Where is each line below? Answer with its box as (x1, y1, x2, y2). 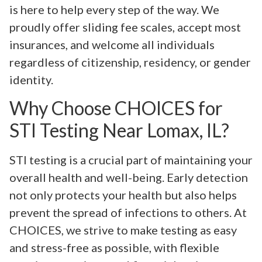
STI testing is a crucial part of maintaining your (9, 152, 253, 167)
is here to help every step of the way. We (9, 2, 219, 17)
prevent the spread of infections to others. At (9, 205, 247, 219)
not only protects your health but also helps (9, 187, 237, 202)
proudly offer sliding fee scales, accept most (9, 20, 241, 35)
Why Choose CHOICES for (9, 96, 223, 119)
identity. (9, 73, 53, 87)
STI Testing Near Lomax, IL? (9, 118, 229, 142)
